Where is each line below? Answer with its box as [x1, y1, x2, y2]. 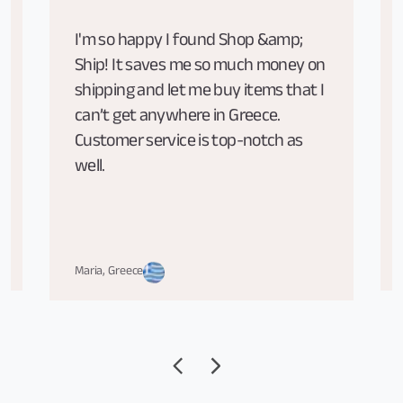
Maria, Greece [75, 261, 144, 283]
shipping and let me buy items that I [75, 76, 325, 108]
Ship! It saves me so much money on [75, 51, 326, 83]
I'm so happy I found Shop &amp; [75, 26, 303, 58]
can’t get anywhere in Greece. [75, 102, 281, 133]
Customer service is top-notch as [75, 127, 303, 158]
